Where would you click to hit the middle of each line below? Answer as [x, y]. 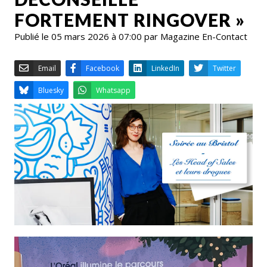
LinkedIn [207, 152]
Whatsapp [142, 179]
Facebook [128, 152]
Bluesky [64, 179]
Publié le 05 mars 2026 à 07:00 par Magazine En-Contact [131, 36]
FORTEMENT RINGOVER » [130, 19]
